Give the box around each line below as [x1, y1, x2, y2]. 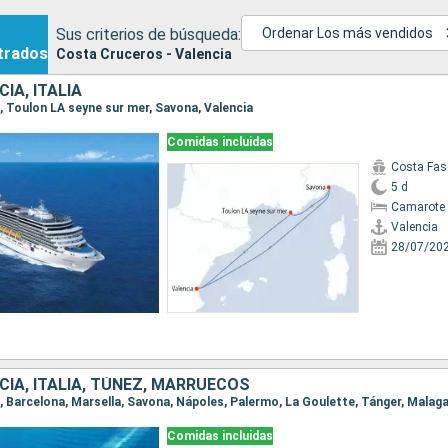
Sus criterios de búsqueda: [56, 24, 241, 44]
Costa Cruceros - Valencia [56, 45, 232, 62]
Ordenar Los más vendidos [262, 24, 434, 41]
